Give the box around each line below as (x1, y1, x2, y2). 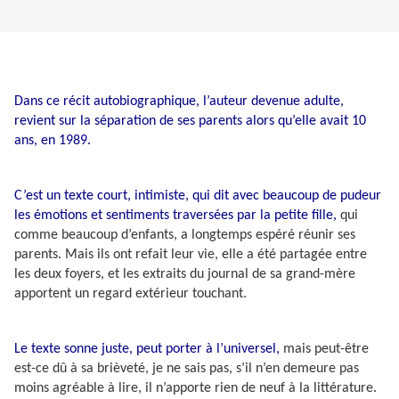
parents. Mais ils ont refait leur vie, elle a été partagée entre (14, 248, 367, 263)
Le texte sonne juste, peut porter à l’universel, (14, 342, 280, 357)
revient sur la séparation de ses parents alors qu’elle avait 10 (14, 113, 366, 128)
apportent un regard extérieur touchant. (14, 287, 247, 302)
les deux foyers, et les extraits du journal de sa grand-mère (14, 267, 355, 282)
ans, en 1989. (14, 133, 91, 148)
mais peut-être (280, 342, 369, 357)
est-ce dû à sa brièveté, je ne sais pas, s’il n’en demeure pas (14, 362, 359, 377)
